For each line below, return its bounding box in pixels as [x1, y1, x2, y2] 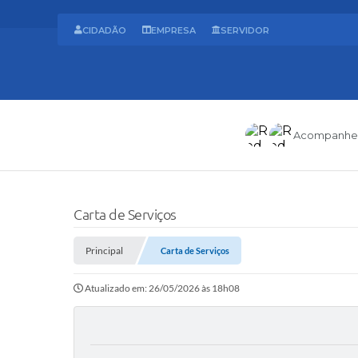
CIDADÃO [82, 24, 126, 36]
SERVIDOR [221, 24, 269, 36]
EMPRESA [151, 24, 196, 36]
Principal [86, 245, 123, 257]
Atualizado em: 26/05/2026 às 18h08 [85, 282, 240, 295]
